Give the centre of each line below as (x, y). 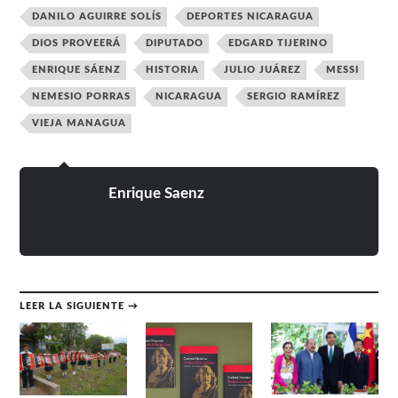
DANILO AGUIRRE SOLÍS (97, 17)
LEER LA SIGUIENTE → (80, 306)
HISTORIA (173, 70)
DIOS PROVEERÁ (77, 44)
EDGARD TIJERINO (279, 44)
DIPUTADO (175, 44)
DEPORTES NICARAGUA (251, 17)
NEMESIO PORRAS (82, 97)
